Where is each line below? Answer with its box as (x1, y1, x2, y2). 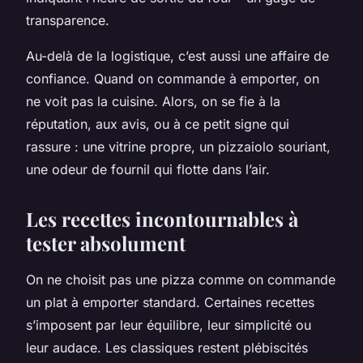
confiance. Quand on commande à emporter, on (26, 70, 319, 88)
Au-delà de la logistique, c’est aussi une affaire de (26, 48, 329, 65)
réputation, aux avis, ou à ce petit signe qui (26, 116, 289, 133)
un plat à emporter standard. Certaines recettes (26, 294, 314, 311)
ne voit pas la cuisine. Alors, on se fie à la (26, 93, 280, 110)
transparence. (26, 12, 109, 29)
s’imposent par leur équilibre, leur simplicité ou (26, 317, 311, 334)
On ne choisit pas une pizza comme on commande (26, 271, 335, 288)
